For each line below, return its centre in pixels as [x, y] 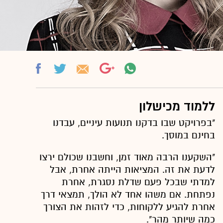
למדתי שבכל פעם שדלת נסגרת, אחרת [138, 182]
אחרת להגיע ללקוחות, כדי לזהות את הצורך [129, 207]
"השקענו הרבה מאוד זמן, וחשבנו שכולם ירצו [127, 157]
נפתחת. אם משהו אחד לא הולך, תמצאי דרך [128, 195]
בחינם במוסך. [188, 135]
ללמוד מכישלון [177, 107]
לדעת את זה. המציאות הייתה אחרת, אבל [132, 170]
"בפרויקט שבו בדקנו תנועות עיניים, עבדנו [134, 123]
